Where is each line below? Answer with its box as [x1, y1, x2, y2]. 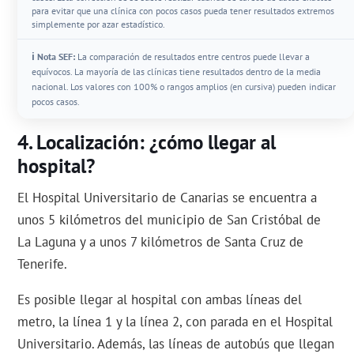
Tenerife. [17, 255, 68, 273]
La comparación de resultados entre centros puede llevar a [75, 50, 311, 62]
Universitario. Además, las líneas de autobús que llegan [17, 335, 335, 352]
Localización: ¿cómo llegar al [36, 130, 277, 155]
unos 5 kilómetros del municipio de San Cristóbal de [17, 211, 322, 228]
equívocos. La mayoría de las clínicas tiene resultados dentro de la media [32, 65, 322, 77]
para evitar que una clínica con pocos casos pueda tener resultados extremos [32, 5, 335, 17]
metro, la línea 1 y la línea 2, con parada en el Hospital [17, 313, 333, 330]
